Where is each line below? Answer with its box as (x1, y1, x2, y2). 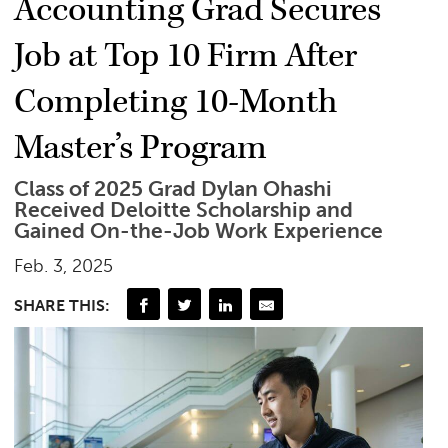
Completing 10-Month (14, 80, 338, 125)
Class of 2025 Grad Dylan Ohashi (14, 176, 333, 203)
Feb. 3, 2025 (14, 255, 114, 278)
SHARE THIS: (14, 295, 111, 315)
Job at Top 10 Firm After (14, 34, 358, 79)
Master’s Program (14, 126, 268, 171)
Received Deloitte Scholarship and (14, 197, 354, 224)
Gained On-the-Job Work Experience (14, 218, 384, 245)
